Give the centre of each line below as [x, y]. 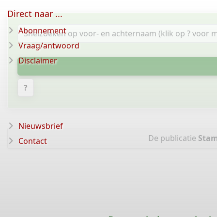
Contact [33, 141]
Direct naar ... [35, 14]
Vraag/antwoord [49, 46]
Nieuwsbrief [41, 126]
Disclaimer [38, 61]
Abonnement [42, 31]
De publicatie [173, 138]
